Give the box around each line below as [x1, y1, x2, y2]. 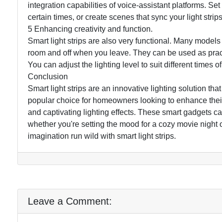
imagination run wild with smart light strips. [28, 131, 176, 140]
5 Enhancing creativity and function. [28, 24, 153, 33]
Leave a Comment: [28, 195, 112, 207]
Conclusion [28, 72, 68, 81]
